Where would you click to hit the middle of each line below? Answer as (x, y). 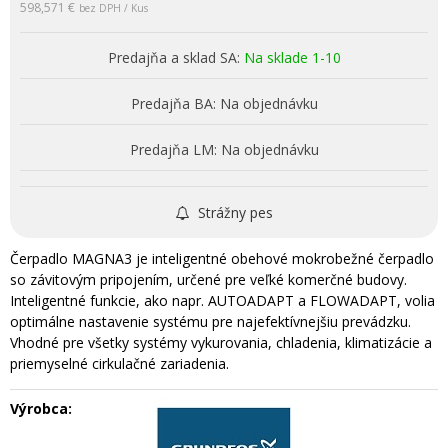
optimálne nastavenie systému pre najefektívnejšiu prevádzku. (210, 321)
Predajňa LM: (173, 149)
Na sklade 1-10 (292, 57)
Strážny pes (233, 212)
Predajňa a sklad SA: (173, 57)
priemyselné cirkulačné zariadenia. (119, 363)
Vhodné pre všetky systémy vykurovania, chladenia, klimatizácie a (221, 342)
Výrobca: (41, 408)
